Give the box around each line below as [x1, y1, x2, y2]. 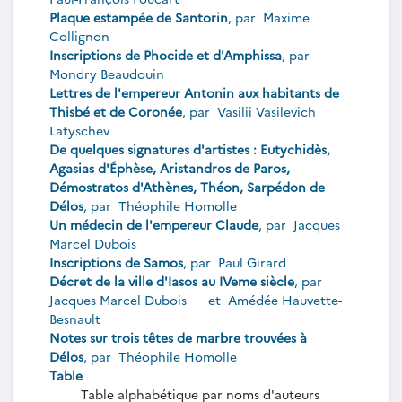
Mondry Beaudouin [49, 65, 168, 83]
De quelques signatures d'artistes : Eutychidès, [49, 140, 330, 158]
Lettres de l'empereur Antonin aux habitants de [49, 83, 339, 101]
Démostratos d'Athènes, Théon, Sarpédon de [49, 178, 325, 196]
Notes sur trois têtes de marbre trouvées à [49, 328, 307, 346]
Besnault [49, 310, 100, 328]
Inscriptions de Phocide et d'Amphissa [49, 46, 282, 64]
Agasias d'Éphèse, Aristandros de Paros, [49, 159, 290, 177]
